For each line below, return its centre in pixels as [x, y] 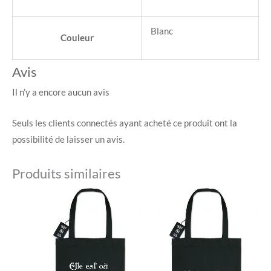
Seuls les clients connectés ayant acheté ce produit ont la [125, 123]
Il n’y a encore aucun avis [61, 93]
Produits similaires [67, 174]
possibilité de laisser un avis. [68, 139]
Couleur [77, 38]
